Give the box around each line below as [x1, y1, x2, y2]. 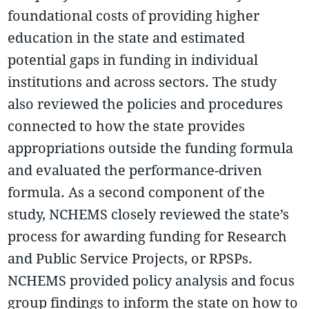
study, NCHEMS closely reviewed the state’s [8, 205, 290, 224]
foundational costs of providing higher [8, 6, 260, 26]
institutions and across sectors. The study [8, 72, 277, 92]
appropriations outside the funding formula [8, 139, 294, 158]
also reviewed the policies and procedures [8, 94, 283, 114]
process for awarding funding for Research [8, 227, 288, 246]
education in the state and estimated [8, 28, 246, 48]
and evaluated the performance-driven [8, 161, 263, 180]
